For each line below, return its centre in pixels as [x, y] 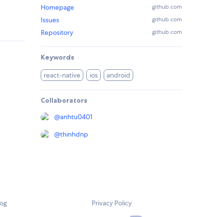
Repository [57, 33]
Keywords [57, 57]
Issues [50, 20]
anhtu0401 [76, 117]
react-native [62, 75]
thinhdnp [74, 134]
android [119, 75]
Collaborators [64, 101]
